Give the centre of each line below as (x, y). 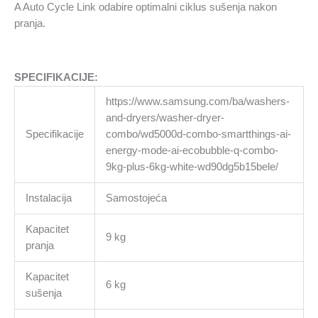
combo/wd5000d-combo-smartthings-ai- (198, 134)
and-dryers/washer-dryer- (165, 117)
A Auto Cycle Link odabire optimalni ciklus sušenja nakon (146, 7)
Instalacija (48, 198)
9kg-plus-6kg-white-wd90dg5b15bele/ (192, 166)
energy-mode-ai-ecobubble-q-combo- (192, 150)
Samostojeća (136, 198)
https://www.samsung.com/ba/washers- (197, 101)
